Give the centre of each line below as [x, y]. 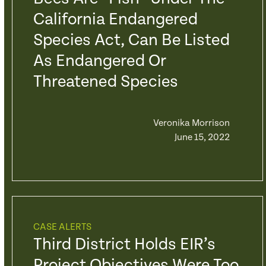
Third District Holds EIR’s [124, 245]
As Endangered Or [99, 61]
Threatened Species [105, 82]
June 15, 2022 [202, 137]
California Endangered [115, 20]
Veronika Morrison [191, 123]
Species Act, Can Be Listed [131, 40]
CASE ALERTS [62, 227]
